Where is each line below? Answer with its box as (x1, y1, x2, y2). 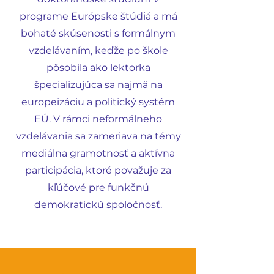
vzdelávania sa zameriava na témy (15, 130, 181, 142)
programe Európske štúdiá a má (19, 10, 177, 22)
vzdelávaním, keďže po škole (28, 45, 168, 56)
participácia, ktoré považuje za (25, 165, 171, 176)
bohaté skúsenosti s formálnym (21, 28, 176, 39)
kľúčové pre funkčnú (47, 182, 149, 193)
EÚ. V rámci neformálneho (34, 113, 162, 125)
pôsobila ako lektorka (46, 62, 150, 73)
